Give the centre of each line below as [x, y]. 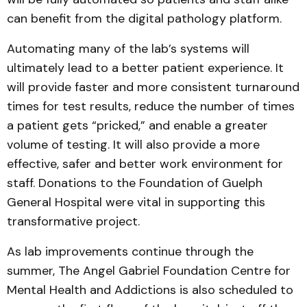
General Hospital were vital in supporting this [136, 202]
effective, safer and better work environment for [145, 164]
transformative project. [73, 221]
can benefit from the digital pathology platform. [144, 19]
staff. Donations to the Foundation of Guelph [135, 183]
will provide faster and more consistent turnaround [153, 87]
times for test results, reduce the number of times [151, 106]
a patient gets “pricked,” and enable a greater [137, 125]
